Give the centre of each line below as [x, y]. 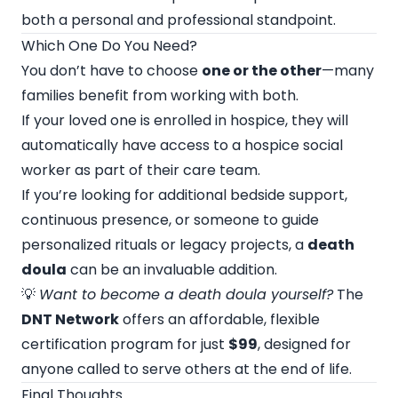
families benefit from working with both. [160, 95]
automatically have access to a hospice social [182, 145]
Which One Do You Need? [109, 45]
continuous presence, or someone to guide [170, 219]
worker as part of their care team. [141, 170]
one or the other [262, 70]
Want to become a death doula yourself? [186, 294]
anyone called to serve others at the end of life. [187, 369]
